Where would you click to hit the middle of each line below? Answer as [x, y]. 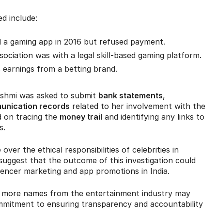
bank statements [131, 96]
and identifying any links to [153, 117]
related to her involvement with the [138, 106]
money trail [81, 117]
